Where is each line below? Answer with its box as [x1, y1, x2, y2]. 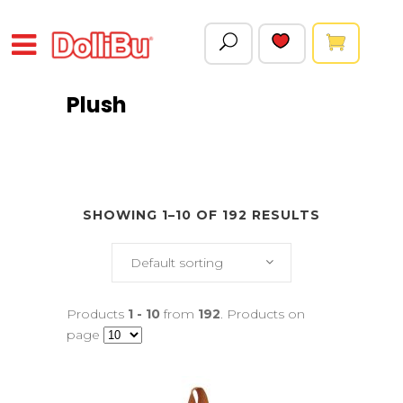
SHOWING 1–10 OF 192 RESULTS [83, 207, 320, 223]
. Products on [220, 306, 305, 322]
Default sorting [130, 255, 223, 271]
